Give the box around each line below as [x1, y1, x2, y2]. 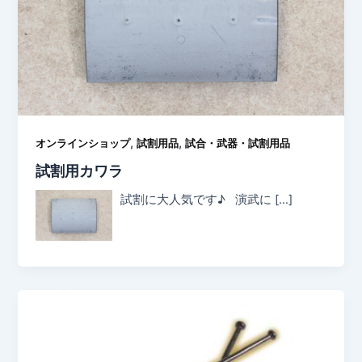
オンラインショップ [36, 137, 131, 149]
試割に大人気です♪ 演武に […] [120, 192, 293, 208]
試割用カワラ [36, 162, 124, 180]
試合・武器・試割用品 [185, 137, 291, 149]
